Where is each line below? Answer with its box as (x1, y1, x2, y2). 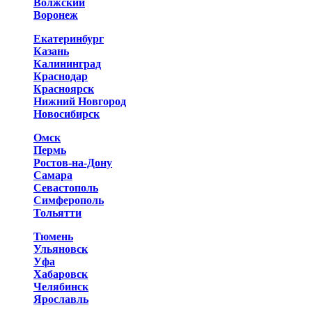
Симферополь (33, 194, 104, 206)
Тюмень (33, 231, 73, 242)
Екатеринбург (33, 33, 104, 45)
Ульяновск (33, 243, 88, 255)
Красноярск (33, 83, 94, 95)
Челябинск (33, 281, 88, 292)
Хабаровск (33, 268, 88, 280)
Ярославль (33, 293, 88, 305)
